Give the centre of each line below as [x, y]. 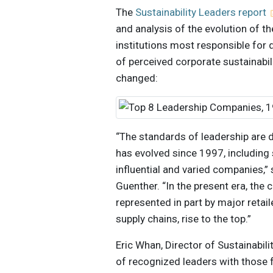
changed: [137, 78]
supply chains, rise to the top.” [184, 219]
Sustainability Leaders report [201, 12]
